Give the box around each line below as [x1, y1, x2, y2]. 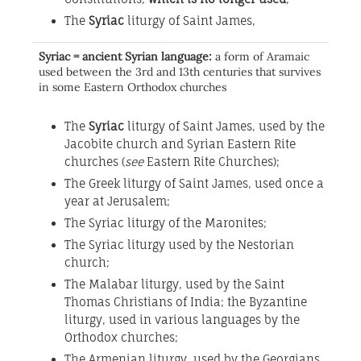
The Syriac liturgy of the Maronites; [64, 216, 267, 230]
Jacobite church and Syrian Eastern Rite [64, 137, 296, 151]
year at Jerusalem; [64, 194, 170, 209]
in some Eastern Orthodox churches [39, 80, 226, 95]
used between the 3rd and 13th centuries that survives [39, 64, 321, 80]
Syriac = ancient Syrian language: [39, 49, 215, 64]
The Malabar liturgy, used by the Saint [64, 277, 284, 292]
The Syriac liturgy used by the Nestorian [64, 238, 294, 252]
